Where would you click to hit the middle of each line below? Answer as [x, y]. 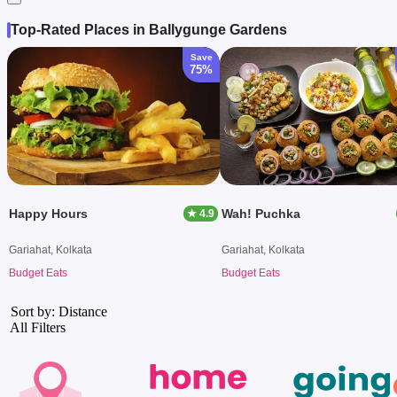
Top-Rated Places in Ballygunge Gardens [149, 29]
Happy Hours [48, 213]
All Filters [38, 327]
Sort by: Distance [57, 311]
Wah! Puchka [261, 213]
